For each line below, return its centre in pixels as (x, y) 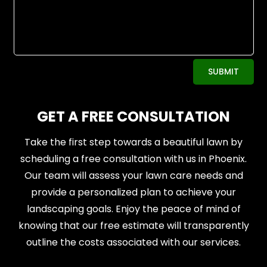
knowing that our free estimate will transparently (133, 226)
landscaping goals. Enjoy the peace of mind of (133, 209)
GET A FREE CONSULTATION (133, 117)
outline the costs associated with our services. (133, 243)
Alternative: (31, 69)
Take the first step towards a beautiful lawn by (133, 142)
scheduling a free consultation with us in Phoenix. (133, 159)
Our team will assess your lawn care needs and (133, 176)
